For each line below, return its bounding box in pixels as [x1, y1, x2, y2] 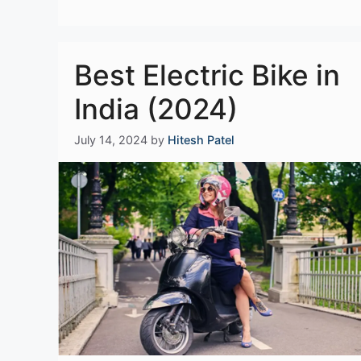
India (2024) [74, 92, 238, 127]
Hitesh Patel [168, 133, 234, 147]
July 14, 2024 [74, 133, 147, 147]
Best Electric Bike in [74, 58, 340, 93]
